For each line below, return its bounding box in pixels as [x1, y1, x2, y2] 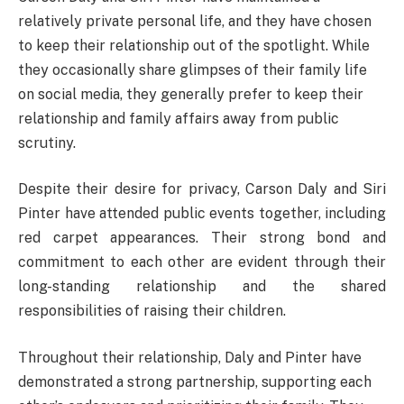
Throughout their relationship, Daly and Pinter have [18, 348, 362, 366]
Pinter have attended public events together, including [18, 205, 386, 223]
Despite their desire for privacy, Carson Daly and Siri [18, 180, 386, 198]
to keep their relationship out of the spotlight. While [18, 36, 370, 54]
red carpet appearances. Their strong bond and [18, 229, 386, 247]
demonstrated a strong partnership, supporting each [18, 372, 372, 390]
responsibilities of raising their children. [18, 302, 286, 320]
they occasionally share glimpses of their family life [18, 60, 367, 78]
